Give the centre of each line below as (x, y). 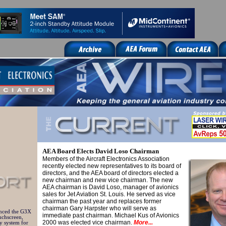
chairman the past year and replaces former (102, 201)
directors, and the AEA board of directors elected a (110, 173)
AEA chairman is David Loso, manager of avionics (110, 187)
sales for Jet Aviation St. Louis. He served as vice (109, 194)
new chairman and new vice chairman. (96, 180)
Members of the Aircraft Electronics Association (106, 159)
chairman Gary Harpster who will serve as (99, 208)
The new (161, 180)
